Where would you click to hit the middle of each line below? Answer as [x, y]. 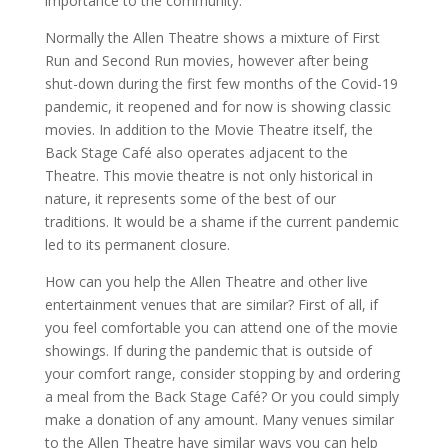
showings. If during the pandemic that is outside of [208, 350]
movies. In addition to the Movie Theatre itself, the [208, 129]
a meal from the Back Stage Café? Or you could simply [221, 396]
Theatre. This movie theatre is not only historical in [208, 175]
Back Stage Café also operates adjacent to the [196, 152]
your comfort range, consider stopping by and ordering [222, 373]
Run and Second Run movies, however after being [206, 60]
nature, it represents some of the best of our [190, 198]
